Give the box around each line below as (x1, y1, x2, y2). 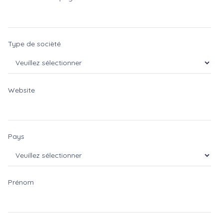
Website (8, 85, 35, 95)
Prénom (8, 178, 34, 187)
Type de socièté (8, 39, 61, 49)
